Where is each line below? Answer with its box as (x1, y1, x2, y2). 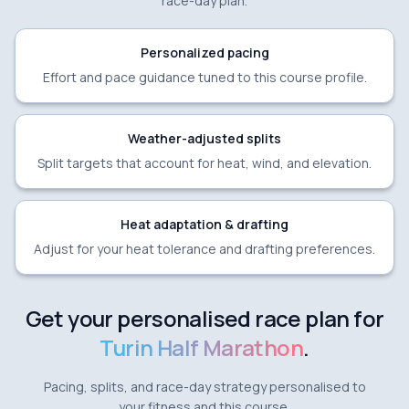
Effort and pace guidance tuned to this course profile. (42, 68, 367, 86)
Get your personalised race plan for (25, 302, 384, 333)
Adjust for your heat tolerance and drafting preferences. (34, 239, 375, 257)
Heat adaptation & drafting (121, 215, 288, 233)
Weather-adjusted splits (128, 129, 281, 147)
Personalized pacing (140, 43, 269, 61)
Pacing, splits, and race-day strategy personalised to (43, 377, 366, 395)
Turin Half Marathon (100, 331, 304, 362)
